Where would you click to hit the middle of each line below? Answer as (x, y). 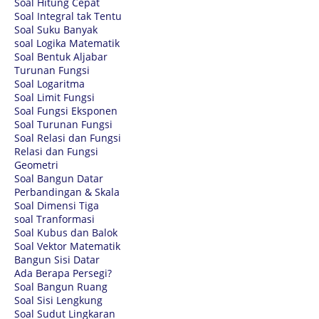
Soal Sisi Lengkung (58, 300)
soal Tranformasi (54, 219)
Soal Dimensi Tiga (57, 205)
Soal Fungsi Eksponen (66, 110)
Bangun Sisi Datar (57, 259)
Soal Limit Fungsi (54, 97)
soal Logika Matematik (67, 43)
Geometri (36, 164)
